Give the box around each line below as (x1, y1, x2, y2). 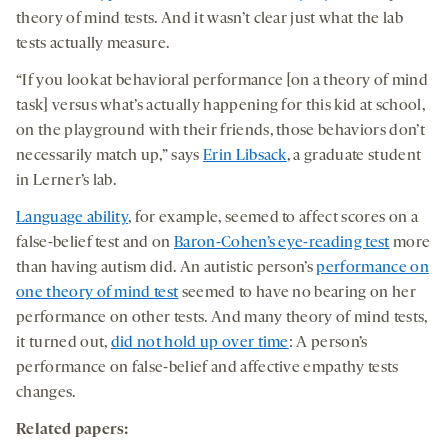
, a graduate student (286, 148, 422, 165)
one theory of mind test (16, 285, 179, 302)
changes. (16, 385, 76, 402)
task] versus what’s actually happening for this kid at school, (16, 98, 425, 115)
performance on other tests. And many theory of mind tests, (16, 310, 428, 327)
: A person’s (288, 335, 368, 352)
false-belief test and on (16, 235, 175, 252)
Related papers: (16, 422, 129, 439)
